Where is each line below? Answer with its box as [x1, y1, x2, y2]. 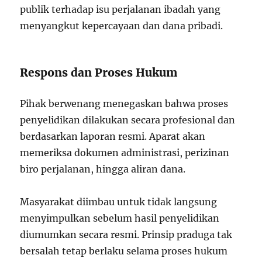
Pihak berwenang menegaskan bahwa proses [20, 98, 229, 110]
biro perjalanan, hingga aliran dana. [20, 163, 186, 175]
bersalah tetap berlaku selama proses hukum [20, 245, 228, 257]
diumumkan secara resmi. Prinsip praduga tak [20, 229, 233, 241]
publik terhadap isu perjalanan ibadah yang [20, 4, 221, 16]
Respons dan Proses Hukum [20, 65, 178, 80]
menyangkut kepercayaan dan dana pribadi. [20, 20, 223, 32]
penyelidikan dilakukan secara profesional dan [20, 114, 236, 126]
